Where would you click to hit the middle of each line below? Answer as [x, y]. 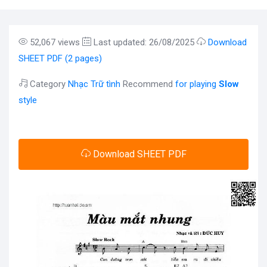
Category [48, 84]
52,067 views [55, 42]
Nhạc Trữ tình [94, 84]
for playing [197, 84]
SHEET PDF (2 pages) [60, 58]
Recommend [148, 84]
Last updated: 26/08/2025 [144, 42]
